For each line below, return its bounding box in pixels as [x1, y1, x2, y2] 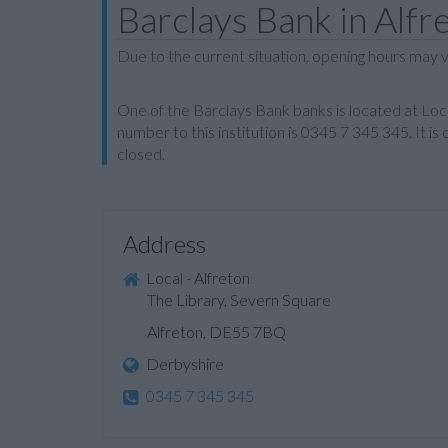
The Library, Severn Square [123, 290, 331, 310]
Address [123, 229, 206, 258]
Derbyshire [143, 354, 224, 374]
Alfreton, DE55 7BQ [123, 322, 286, 342]
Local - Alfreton [143, 268, 250, 287]
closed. [117, 144, 165, 163]
